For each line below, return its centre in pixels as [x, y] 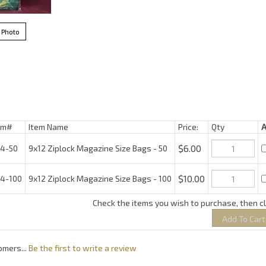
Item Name [44, 127]
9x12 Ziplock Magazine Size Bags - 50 [94, 145]
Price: [184, 127]
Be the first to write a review [83, 236]
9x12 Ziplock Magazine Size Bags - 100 [96, 170]
